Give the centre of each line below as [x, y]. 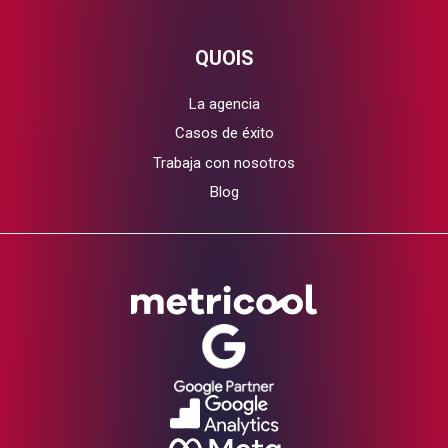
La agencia [224, 103]
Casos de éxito [224, 133]
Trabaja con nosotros [224, 162]
